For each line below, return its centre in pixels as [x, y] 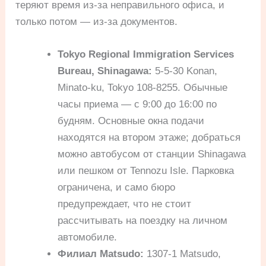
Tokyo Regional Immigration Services [146, 55]
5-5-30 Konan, [185, 71]
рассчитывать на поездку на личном [143, 221]
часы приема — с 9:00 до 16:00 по [137, 104]
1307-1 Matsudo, [183, 254]
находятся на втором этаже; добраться [149, 138]
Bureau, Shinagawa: [105, 71]
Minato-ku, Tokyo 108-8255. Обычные [143, 88]
